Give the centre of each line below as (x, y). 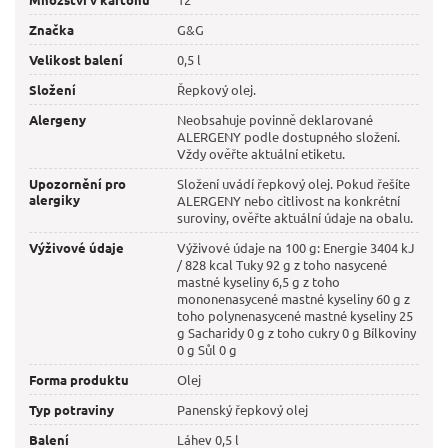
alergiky (54, 200)
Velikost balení (76, 60)
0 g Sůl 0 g (207, 350)
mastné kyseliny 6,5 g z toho (259, 282)
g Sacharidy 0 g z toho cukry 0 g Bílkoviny (297, 333)
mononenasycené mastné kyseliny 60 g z (294, 299)
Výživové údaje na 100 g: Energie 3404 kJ (296, 248)
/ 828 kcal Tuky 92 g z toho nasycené (282, 265)
